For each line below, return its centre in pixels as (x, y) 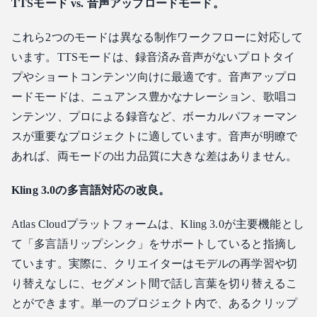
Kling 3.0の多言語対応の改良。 (91, 190)
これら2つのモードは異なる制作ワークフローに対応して (157, 37)
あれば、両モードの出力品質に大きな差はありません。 (154, 156)
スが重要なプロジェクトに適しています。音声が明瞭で (155, 136)
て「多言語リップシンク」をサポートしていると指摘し (155, 243)
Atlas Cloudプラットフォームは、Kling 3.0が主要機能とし (158, 224)
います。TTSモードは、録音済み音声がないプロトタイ (154, 57)
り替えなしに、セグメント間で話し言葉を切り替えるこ (155, 283)
